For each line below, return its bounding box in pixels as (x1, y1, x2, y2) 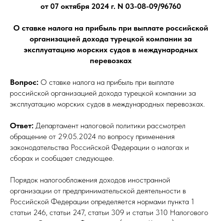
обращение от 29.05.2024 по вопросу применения (10, 132, 175, 141)
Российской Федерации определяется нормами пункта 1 (10, 197, 194, 206)
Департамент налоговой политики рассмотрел (36, 121, 185, 130)
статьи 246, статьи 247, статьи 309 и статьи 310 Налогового (10, 208, 208, 217)
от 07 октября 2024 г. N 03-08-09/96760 (40, 1, 181, 11)
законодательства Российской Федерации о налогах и (10, 143, 189, 152)
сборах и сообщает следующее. (10, 153, 114, 163)
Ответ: (10, 121, 36, 130)
